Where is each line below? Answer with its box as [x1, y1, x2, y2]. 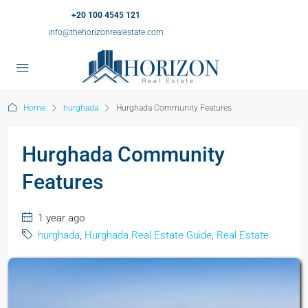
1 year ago [35, 212, 85, 224]
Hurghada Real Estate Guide [85, 229, 212, 241]
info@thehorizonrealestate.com [48, 27, 164, 37]
